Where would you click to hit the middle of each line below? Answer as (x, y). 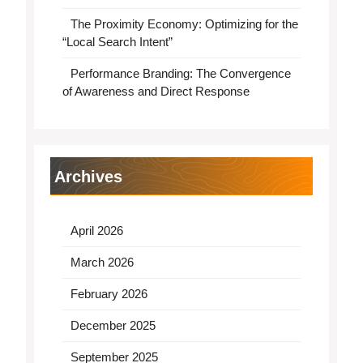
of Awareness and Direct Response (156, 91)
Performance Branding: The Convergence (180, 73)
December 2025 (113, 325)
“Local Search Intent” (117, 42)
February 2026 (109, 294)
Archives (88, 177)
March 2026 (102, 262)
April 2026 (96, 231)
